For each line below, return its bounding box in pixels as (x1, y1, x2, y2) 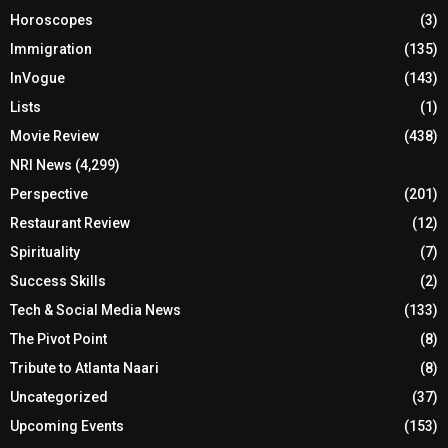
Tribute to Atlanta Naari (10, 359, 159, 376)
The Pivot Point (10, 330, 107, 347)
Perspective (10, 185, 88, 202)
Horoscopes (10, 11, 93, 28)
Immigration (10, 40, 92, 57)
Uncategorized (10, 388, 108, 405)
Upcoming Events (10, 417, 124, 434)
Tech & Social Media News (10, 301, 181, 318)
